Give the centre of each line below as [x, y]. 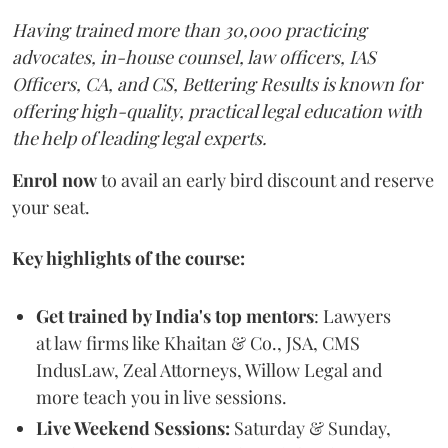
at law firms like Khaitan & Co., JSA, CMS [198, 343]
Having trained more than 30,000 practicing [189, 30]
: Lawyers [352, 316]
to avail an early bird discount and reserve [265, 180]
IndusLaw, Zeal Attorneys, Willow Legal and [209, 370]
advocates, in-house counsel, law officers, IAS [194, 57]
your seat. [51, 207]
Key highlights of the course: [128, 258]
